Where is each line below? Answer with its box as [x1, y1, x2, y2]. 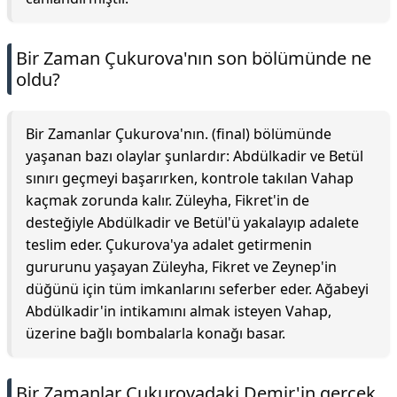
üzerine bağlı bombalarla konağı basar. [26, 323, 285, 343]
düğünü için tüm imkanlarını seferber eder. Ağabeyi [26, 279, 369, 299]
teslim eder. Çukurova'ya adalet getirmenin [26, 235, 312, 254]
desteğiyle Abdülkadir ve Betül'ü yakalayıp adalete [26, 213, 359, 232]
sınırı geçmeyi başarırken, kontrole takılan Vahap [26, 168, 354, 188]
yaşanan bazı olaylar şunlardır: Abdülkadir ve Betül [26, 146, 363, 166]
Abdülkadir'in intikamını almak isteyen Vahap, [26, 301, 331, 321]
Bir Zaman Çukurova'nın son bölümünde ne [16, 46, 371, 70]
